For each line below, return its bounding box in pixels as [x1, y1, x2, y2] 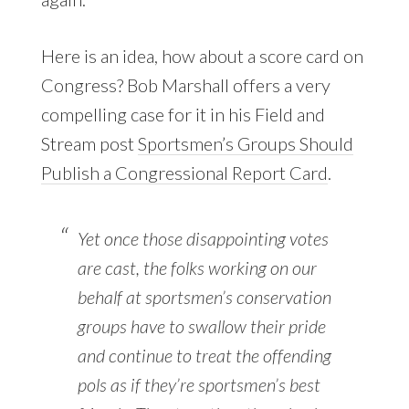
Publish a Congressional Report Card [40, 162, 328, 184]
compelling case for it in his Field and [40, 103, 325, 126]
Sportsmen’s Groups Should [137, 132, 353, 155]
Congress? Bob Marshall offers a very [40, 74, 330, 97]
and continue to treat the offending [77, 344, 331, 367]
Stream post [40, 132, 138, 155]
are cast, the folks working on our [77, 257, 317, 279]
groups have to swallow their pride [77, 315, 326, 338]
